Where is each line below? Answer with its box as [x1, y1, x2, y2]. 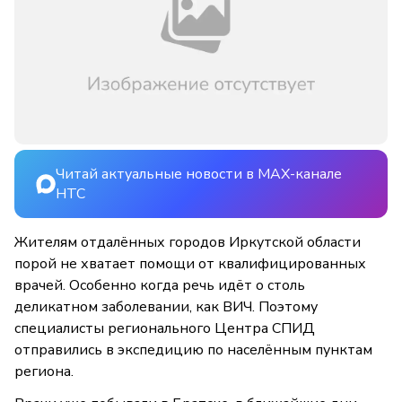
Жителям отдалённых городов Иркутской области [14, 232, 361, 253]
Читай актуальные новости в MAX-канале [56, 164, 342, 185]
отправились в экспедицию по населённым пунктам [14, 340, 372, 361]
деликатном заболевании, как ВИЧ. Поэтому [14, 297, 318, 318]
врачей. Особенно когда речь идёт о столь [14, 275, 305, 296]
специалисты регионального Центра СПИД [14, 319, 315, 339]
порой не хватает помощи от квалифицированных [14, 254, 366, 275]
